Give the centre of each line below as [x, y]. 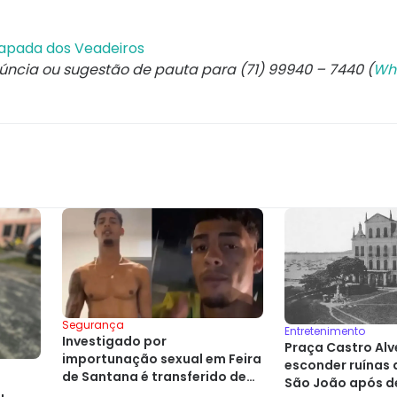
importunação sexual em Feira [162, 358]
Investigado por [114, 341]
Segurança [93, 324]
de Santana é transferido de [154, 376]
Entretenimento [325, 331]
